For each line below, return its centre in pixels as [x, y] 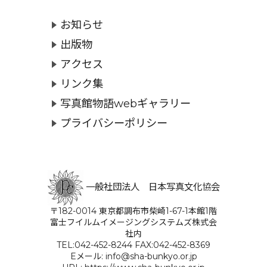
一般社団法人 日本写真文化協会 [151, 187]
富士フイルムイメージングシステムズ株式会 [133, 222]
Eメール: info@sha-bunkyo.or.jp [133, 256]
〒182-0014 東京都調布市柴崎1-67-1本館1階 [133, 211]
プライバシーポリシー [114, 123]
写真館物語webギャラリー [125, 104]
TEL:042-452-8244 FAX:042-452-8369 [133, 245]
